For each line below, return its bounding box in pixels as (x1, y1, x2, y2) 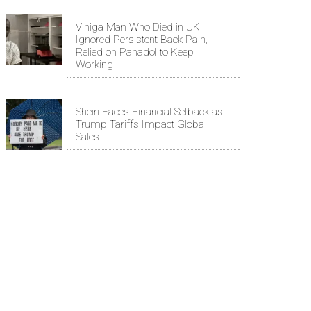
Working (76, 58, 113, 72)
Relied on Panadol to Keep (76, 46, 194, 59)
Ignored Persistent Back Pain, (76, 33, 208, 47)
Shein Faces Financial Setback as (76, 106, 223, 119)
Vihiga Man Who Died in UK (76, 21, 200, 34)
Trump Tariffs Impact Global (76, 118, 206, 131)
